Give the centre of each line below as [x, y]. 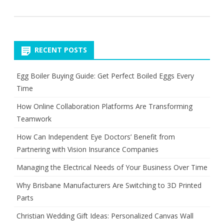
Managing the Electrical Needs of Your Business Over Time [112, 167]
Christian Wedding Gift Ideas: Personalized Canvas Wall [105, 216]
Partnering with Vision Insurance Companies [87, 149]
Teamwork [34, 119]
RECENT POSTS [61, 50]
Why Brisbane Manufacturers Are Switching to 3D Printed [109, 185]
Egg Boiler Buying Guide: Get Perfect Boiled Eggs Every [105, 76]
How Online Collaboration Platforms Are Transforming [104, 106]
